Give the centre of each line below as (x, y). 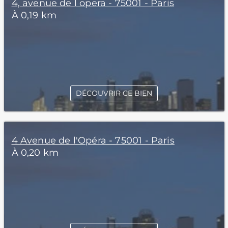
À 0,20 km (35, 153)
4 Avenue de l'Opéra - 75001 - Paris (93, 140)
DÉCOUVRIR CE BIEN (114, 93)
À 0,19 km (34, 15)
